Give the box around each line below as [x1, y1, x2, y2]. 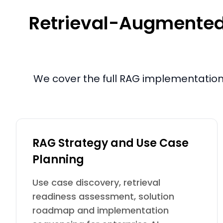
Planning [32, 152, 84, 167]
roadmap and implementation [32, 204, 169, 217]
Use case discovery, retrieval [32, 176, 160, 189]
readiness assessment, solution [32, 190, 174, 203]
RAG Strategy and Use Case [32, 135, 189, 151]
